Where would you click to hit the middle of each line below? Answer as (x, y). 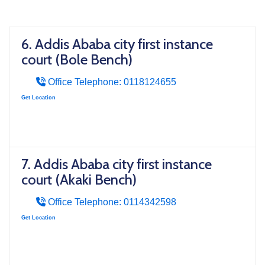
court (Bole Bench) (77, 59)
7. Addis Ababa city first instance (117, 164)
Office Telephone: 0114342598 (111, 202)
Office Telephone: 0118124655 (111, 82)
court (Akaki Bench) (79, 179)
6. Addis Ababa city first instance (117, 44)
